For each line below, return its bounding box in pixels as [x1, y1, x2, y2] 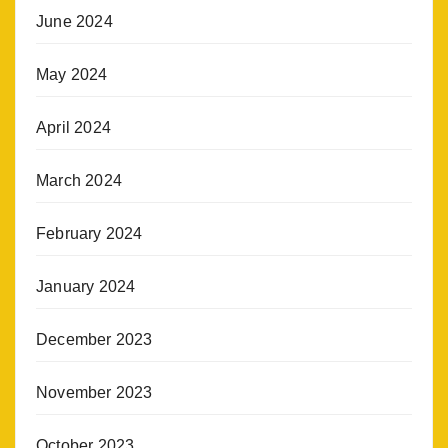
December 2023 [36, 331, 153, 348]
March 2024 [36, 172, 122, 189]
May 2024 [36, 66, 108, 83]
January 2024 [36, 278, 136, 295]
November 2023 [36, 384, 153, 401]
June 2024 [36, 13, 113, 30]
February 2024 [36, 225, 143, 242]
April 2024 [36, 119, 111, 136]
